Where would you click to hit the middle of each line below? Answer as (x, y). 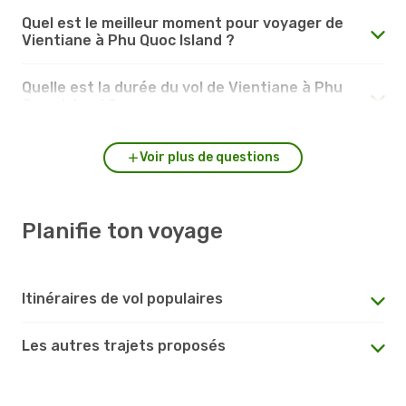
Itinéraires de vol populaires (122, 298)
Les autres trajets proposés (124, 345)
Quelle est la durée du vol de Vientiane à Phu (182, 87)
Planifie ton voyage (122, 231)
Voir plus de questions (209, 157)
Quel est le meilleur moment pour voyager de (183, 23)
